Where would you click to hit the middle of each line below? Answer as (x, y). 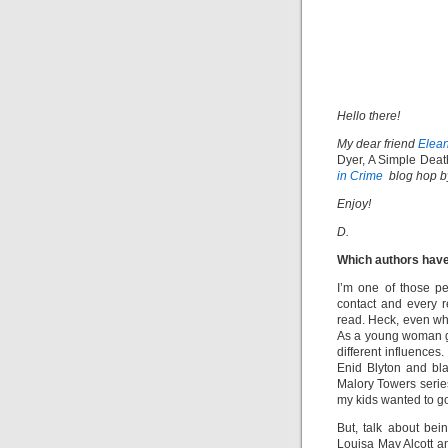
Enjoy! (354, 204)
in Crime (360, 176)
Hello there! (368, 116)
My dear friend (377, 144)
